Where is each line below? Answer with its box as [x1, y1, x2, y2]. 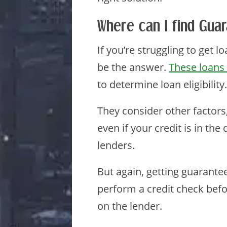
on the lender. [97, 199, 162, 213]
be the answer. [97, 60, 169, 74]
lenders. [97, 138, 135, 152]
